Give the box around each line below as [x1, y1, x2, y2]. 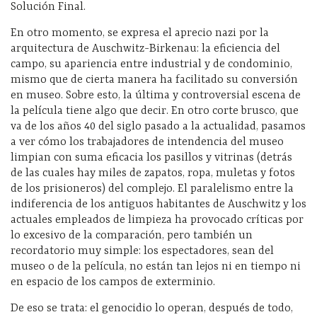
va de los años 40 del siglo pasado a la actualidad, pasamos [11, 120, 306, 133]
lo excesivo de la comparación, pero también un [11, 229, 253, 242]
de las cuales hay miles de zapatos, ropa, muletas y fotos [11, 166, 295, 180]
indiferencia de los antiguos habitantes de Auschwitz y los [11, 197, 306, 211]
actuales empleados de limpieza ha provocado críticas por [11, 213, 304, 226]
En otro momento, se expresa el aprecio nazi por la [11, 26, 269, 40]
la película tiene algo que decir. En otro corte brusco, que [11, 104, 299, 117]
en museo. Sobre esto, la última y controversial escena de [11, 88, 301, 102]
